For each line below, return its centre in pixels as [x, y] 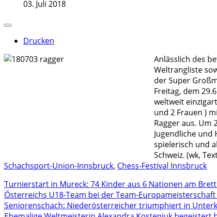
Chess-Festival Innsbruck [162, 166]
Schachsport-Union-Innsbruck [59, 166]
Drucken [39, 41]
